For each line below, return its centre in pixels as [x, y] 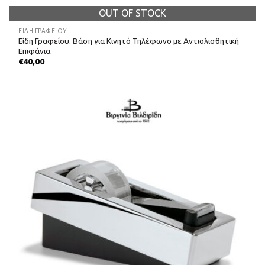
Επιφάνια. [35, 51]
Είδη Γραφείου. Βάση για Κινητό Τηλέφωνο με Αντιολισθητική [129, 41]
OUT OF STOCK [132, 13]
